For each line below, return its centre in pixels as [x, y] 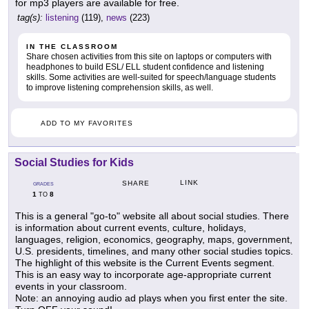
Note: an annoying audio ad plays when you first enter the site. [151, 298]
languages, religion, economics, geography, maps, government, [154, 239]
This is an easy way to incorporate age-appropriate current [143, 274]
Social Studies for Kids [74, 162]
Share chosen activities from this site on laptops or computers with [149, 56]
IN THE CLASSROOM [72, 46]
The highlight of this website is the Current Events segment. [145, 262]
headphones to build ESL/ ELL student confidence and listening [145, 67]
